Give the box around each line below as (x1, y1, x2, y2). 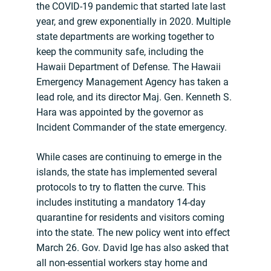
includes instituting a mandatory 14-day (36, 197, 206, 209)
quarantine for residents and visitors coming (36, 212, 224, 224)
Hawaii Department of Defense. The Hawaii (36, 61, 221, 73)
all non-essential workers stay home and (36, 257, 207, 269)
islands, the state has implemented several (36, 166, 217, 178)
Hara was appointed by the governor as (36, 106, 203, 119)
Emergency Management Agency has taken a (36, 76, 229, 88)
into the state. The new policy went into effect (36, 227, 230, 239)
